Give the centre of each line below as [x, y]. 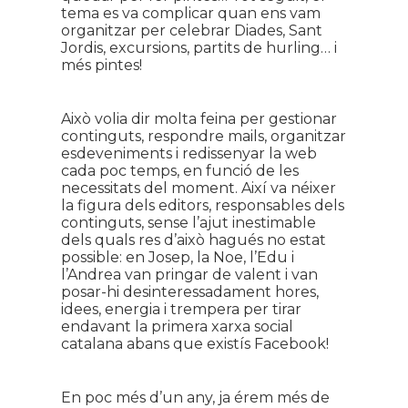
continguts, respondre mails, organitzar [203, 136]
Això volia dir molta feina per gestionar [199, 119]
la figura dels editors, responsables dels [202, 205]
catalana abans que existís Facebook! [194, 344]
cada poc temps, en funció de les [179, 171]
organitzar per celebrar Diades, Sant [191, 31]
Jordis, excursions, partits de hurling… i [199, 48]
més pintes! [101, 65]
